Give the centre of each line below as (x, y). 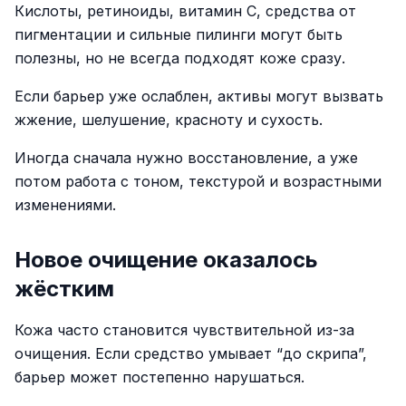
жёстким (64, 289)
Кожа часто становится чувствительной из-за (184, 330)
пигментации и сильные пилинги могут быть (179, 34)
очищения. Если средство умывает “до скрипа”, (191, 353)
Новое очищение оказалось (166, 260)
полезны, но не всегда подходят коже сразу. (180, 58)
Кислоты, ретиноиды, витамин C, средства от (185, 11)
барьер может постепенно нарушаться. (159, 377)
